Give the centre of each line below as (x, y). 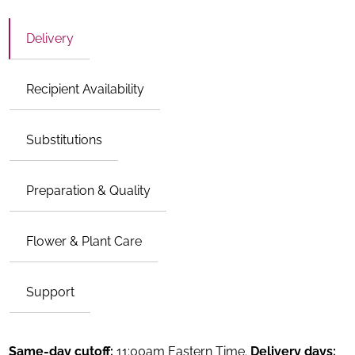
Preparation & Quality (89, 190)
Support (51, 292)
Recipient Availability (86, 89)
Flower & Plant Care (84, 241)
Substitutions (65, 139)
